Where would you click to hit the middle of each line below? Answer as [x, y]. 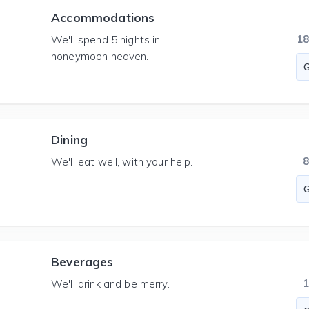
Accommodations [103, 18]
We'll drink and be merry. [110, 284]
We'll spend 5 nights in [106, 40]
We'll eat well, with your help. [122, 162]
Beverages [82, 262]
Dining [70, 140]
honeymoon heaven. [100, 56]
